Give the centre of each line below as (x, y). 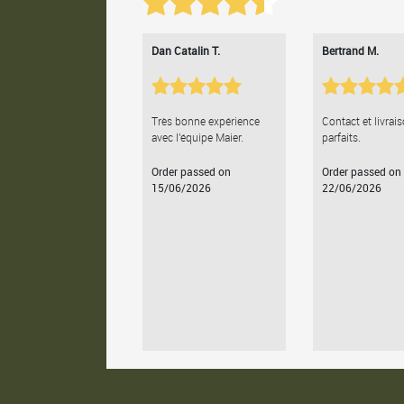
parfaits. (341, 138)
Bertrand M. (350, 51)
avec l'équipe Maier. (197, 138)
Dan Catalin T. (185, 51)
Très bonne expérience (205, 121)
